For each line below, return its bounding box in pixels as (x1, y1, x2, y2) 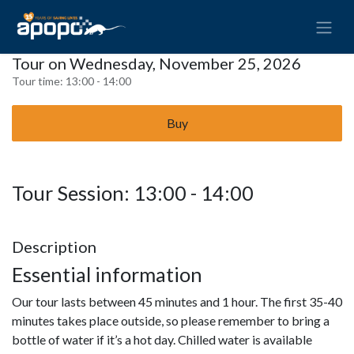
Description (12, 236, 96, 256)
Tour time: (12, 73, 66, 88)
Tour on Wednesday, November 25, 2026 (12, 53, 301, 73)
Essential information (12, 262, 206, 286)
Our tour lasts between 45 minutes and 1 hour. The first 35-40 (12, 293, 342, 309)
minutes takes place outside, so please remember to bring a (12, 312, 330, 328)
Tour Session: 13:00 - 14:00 (12, 180, 254, 205)
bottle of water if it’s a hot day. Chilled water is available (12, 331, 312, 347)
